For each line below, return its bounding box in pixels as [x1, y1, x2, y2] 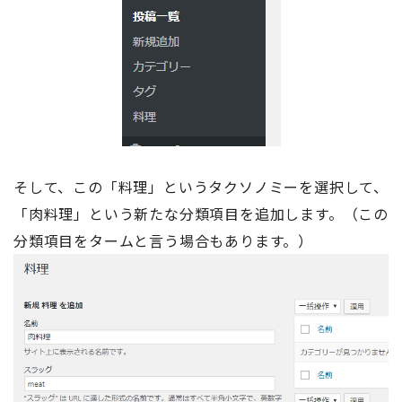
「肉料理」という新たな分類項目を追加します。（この [13, 203, 389, 225]
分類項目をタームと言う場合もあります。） [13, 230, 313, 252]
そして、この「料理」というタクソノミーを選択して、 [13, 176, 389, 198]
